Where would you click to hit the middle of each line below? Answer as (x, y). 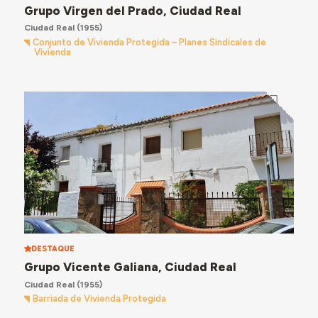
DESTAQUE (53, 248)
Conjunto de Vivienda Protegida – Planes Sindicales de (150, 42)
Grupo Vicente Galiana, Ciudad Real (130, 267)
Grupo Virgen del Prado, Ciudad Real (132, 11)
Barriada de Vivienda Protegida (100, 298)
